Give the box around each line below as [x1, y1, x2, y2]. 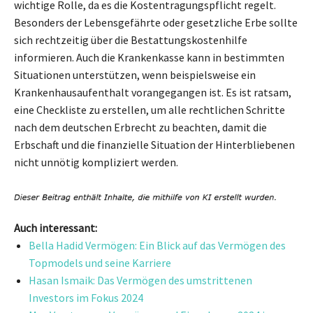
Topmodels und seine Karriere [29, 256, 171, 270]
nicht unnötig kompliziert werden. [14, 154, 178, 169]
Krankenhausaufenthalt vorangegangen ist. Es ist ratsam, [14, 85, 291, 99]
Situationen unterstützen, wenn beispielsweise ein [14, 67, 256, 82]
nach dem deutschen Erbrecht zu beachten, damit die [14, 119, 267, 134]
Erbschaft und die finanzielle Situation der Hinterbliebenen [14, 137, 295, 152]
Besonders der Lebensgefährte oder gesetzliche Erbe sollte [14, 15, 298, 29]
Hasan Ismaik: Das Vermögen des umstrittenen [29, 273, 252, 288]
